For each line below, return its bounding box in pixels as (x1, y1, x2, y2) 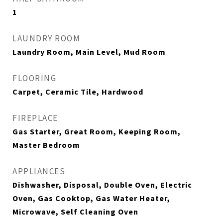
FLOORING (12, 73, 56, 84)
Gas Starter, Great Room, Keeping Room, (12, 126, 181, 136)
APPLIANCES (12, 166, 65, 177)
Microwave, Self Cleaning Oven (12, 207, 138, 217)
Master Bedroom (12, 140, 80, 150)
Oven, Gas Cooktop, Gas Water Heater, (12, 193, 170, 203)
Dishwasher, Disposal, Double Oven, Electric (12, 180, 192, 190)
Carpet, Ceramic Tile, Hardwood (12, 87, 143, 97)
